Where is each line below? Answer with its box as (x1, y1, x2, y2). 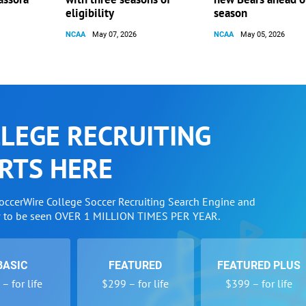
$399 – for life (225, 277, 293, 290)
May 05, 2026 (240, 30, 286, 39)
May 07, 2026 (92, 30, 137, 39)
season (214, 5, 248, 20)
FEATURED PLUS (217, 259, 301, 272)
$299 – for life (102, 277, 169, 290)
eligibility (66, 5, 115, 20)
